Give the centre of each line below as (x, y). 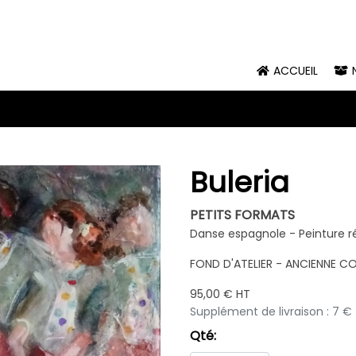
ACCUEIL (296, 71)
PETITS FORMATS (242, 215)
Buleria (240, 182)
